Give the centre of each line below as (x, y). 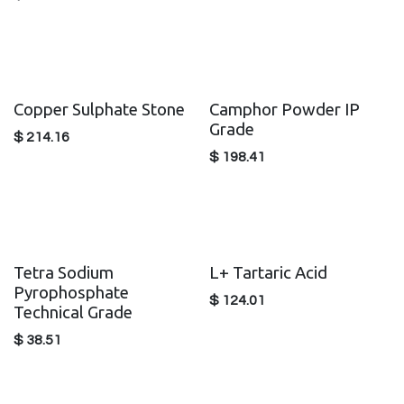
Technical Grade (73, 312)
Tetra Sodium (64, 272)
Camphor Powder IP (284, 110)
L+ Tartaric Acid (268, 272)
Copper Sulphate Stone (99, 110)
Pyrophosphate (71, 292)
